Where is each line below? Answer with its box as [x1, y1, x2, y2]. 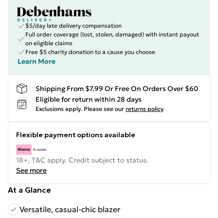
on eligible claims [25, 39, 73, 47]
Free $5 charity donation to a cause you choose [25, 48, 155, 55]
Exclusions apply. [36, 105, 82, 112]
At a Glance [8, 185, 51, 195]
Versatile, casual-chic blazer [19, 204, 120, 214]
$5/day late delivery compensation [25, 22, 122, 29]
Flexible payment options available [16, 130, 135, 139]
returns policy [126, 105, 163, 112]
